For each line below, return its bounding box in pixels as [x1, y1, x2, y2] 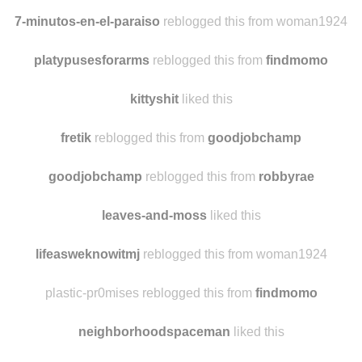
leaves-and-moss [101, 208, 207, 222]
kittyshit [129, 91, 179, 106]
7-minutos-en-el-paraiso [15, 14, 160, 28]
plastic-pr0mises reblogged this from [44, 285, 255, 300]
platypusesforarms [34, 53, 149, 67]
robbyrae [258, 169, 314, 183]
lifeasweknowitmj [35, 246, 140, 261]
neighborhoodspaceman [78, 324, 230, 339]
